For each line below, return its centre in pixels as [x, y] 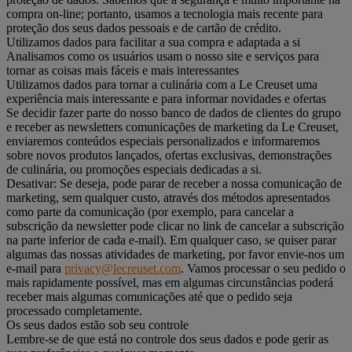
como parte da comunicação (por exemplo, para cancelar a [150, 211]
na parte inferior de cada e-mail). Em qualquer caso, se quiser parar [171, 240]
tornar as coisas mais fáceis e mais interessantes [123, 70]
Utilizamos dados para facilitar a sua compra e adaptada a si [153, 42]
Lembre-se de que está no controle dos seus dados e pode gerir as [167, 339]
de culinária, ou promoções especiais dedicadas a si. [134, 169]
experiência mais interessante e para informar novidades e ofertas [166, 98]
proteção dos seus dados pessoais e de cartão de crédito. [144, 27]
